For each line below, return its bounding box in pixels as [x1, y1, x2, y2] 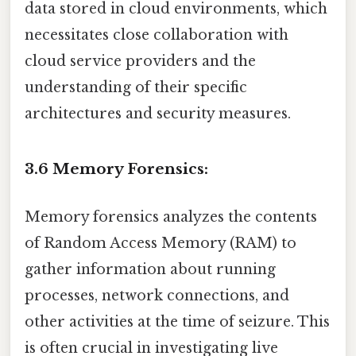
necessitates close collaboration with [25, 25, 288, 44]
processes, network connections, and [25, 286, 289, 304]
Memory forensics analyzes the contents [25, 207, 317, 226]
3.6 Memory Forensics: [25, 160, 208, 179]
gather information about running [25, 260, 276, 278]
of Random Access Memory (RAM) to [25, 234, 296, 252]
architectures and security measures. [25, 104, 291, 122]
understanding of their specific [25, 78, 247, 96]
